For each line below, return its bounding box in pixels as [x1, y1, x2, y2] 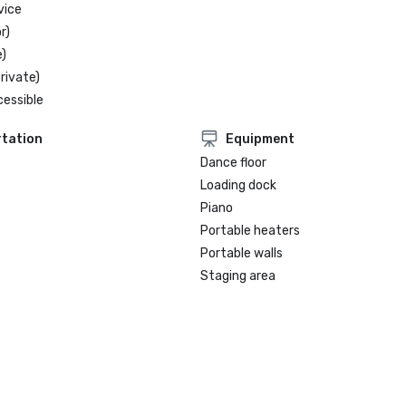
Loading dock [200, 178, 277, 193]
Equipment [226, 130, 295, 147]
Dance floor [200, 155, 267, 170]
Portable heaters [200, 223, 301, 238]
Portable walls [200, 246, 284, 261]
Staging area [200, 268, 276, 284]
